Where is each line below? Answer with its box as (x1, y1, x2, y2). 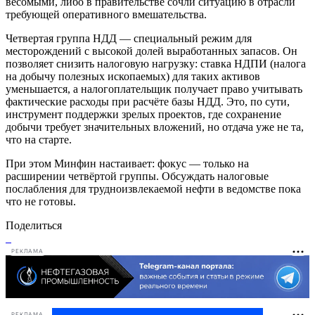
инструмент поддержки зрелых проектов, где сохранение (6, 108, 281, 120)
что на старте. (6, 133, 72, 146)
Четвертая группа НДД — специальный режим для (6, 32, 252, 44)
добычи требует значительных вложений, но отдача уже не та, (6, 120, 304, 133)
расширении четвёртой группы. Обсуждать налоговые (6, 169, 269, 182)
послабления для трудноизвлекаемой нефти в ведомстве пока (6, 182, 301, 195)
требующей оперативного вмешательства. (6, 8, 207, 20)
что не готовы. (6, 195, 76, 207)
